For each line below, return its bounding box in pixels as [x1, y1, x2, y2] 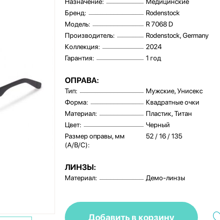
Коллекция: [65, 43, 101, 51]
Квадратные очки [146, 98, 200, 106]
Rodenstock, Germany [146, 31, 209, 39]
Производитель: [65, 31, 115, 39]
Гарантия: [65, 54, 95, 62]
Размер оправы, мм [65, 132, 125, 140]
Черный [146, 121, 170, 129]
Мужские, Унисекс [146, 87, 203, 95]
